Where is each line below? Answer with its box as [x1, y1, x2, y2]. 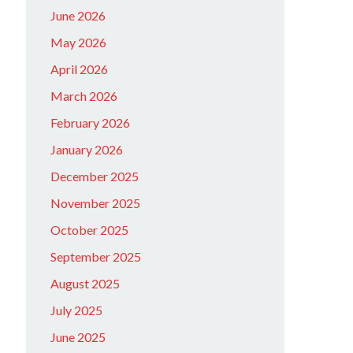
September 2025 [50, 249, 142, 264]
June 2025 [50, 329, 106, 344]
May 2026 [50, 35, 107, 50]
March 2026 [50, 88, 118, 103]
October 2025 [50, 222, 129, 237]
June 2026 [50, 8, 106, 23]
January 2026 [50, 142, 124, 157]
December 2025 [50, 169, 139, 184]
